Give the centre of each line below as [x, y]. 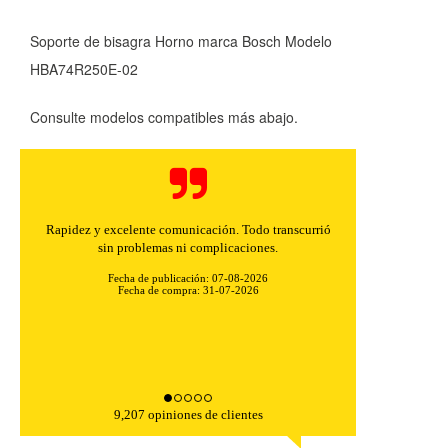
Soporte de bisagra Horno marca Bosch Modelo [181, 41]
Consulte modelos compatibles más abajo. [164, 117]
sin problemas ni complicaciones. [188, 247]
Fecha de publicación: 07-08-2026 [188, 278]
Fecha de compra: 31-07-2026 [188, 290]
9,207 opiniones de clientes [188, 414]
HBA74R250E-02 [84, 69]
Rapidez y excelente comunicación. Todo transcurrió [188, 229]
